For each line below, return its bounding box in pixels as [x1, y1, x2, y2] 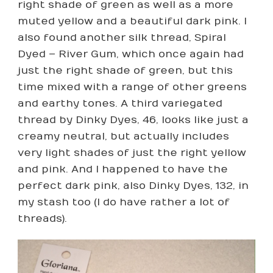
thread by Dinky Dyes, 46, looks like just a [18, 113, 249, 126]
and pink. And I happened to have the [18, 163, 228, 175]
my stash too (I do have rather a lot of [18, 196, 230, 208]
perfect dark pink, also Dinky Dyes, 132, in [18, 179, 249, 192]
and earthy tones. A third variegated [18, 97, 222, 110]
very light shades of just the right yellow [18, 146, 246, 159]
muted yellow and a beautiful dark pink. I [18, 15, 247, 27]
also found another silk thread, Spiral [18, 31, 226, 44]
